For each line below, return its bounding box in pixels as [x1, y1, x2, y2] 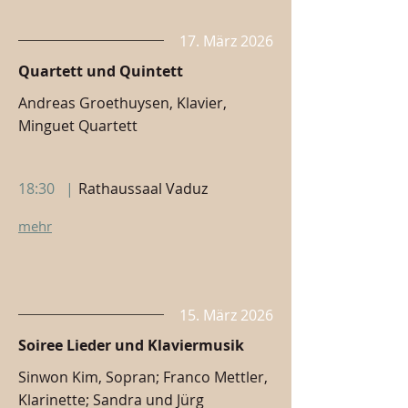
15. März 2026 [179, 305, 273, 325]
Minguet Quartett [18, 116, 138, 136]
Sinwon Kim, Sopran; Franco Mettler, [18, 367, 268, 387]
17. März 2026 [179, 31, 273, 51]
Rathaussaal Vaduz [78, 178, 208, 199]
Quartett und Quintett [18, 61, 183, 81]
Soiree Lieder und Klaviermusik [18, 335, 244, 355]
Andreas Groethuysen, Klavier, [18, 93, 227, 113]
